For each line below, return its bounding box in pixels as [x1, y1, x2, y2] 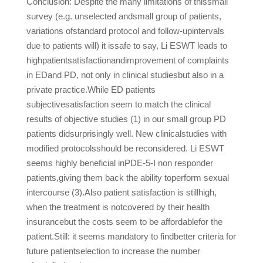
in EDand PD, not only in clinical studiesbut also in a [26, 70, 224, 80]
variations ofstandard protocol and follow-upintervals [26, 26, 224, 36]
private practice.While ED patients [26, 85, 156, 95]
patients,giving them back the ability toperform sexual [26, 173, 229, 183]
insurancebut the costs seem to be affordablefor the [26, 217, 222, 227]
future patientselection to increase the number [26, 246, 200, 256]
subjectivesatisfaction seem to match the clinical [26, 99, 211, 109]
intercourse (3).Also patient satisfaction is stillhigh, [26, 187, 217, 197]
